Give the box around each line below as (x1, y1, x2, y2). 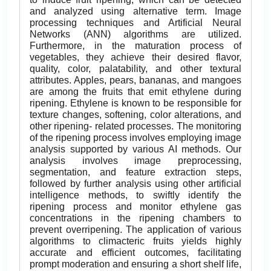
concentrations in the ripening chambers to (30, 213, 241, 224)
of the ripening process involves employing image (30, 132, 241, 143)
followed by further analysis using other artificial (30, 178, 241, 189)
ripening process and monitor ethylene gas (30, 201, 241, 212)
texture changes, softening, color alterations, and (30, 109, 241, 120)
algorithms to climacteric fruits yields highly (30, 236, 241, 247)
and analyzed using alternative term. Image (30, 6, 241, 17)
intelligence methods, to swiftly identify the (30, 190, 241, 201)
